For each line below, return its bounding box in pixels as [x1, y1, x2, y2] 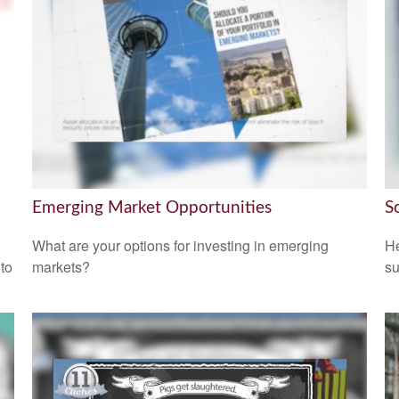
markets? [31, 256, 90, 277]
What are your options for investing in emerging [31, 234, 329, 256]
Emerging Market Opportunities [31, 199, 272, 217]
